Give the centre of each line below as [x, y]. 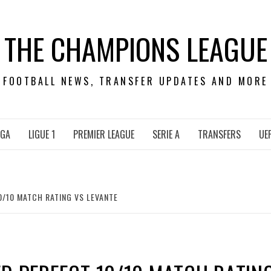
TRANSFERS [219, 134]
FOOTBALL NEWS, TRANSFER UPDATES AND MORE [135, 81]
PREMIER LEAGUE [104, 134]
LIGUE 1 [42, 134]
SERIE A [166, 134]
